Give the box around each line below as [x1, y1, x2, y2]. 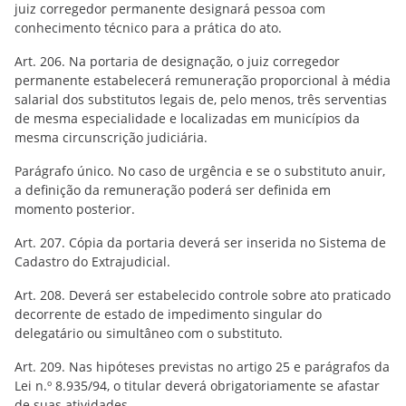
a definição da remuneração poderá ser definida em [14, 181, 331, 198]
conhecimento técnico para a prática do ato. [14, 19, 282, 36]
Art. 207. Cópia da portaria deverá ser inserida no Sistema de [14, 234, 386, 251]
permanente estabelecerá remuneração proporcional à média [14, 72, 391, 89]
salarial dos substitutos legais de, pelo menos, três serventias [14, 91, 387, 108]
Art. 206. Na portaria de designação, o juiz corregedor [14, 53, 340, 70]
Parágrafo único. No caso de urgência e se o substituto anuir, [14, 162, 385, 179]
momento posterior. [14, 200, 135, 217]
